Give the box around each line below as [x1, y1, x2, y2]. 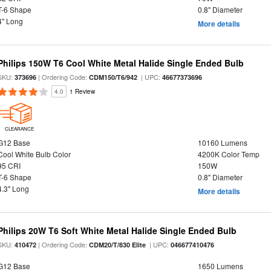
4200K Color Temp [197, 149, 260, 159]
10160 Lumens [197, 137, 247, 148]
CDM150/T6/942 [89, 73, 138, 82]
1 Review [70, 87, 96, 96]
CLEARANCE [4, 125, 34, 132]
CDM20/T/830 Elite [89, 240, 146, 249]
